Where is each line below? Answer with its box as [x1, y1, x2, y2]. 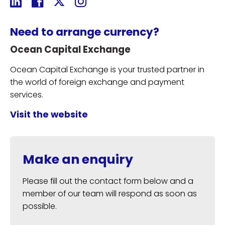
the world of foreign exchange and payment [10, 76, 184, 88]
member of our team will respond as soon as [23, 188, 197, 199]
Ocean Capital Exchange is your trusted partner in [10, 64, 204, 75]
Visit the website [10, 108, 88, 121]
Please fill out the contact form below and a [23, 175, 193, 187]
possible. [23, 200, 57, 212]
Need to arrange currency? [10, 24, 159, 40]
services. [10, 89, 43, 100]
